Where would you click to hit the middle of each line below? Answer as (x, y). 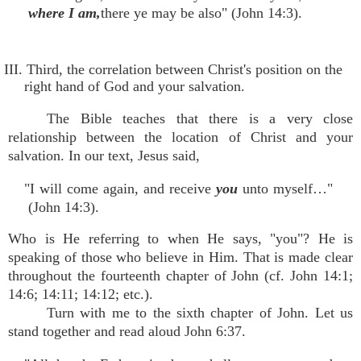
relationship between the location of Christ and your (180, 137)
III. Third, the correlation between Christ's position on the (173, 69)
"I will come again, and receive (120, 189)
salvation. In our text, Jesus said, (104, 156)
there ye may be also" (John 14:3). (201, 13)
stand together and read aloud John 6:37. (127, 331)
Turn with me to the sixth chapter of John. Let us (200, 313)
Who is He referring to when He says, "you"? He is (180, 239)
